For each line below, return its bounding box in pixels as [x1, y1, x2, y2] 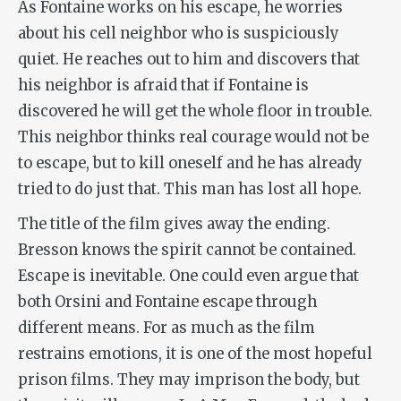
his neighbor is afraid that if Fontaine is [18, 76, 309, 96]
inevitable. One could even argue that [90, 267, 359, 286]
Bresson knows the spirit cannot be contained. [18, 241, 356, 260]
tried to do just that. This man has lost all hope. [18, 180, 362, 200]
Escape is [18, 267, 90, 286]
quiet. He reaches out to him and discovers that [18, 50, 360, 70]
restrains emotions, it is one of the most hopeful [18, 345, 372, 364]
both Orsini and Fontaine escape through [18, 293, 317, 312]
